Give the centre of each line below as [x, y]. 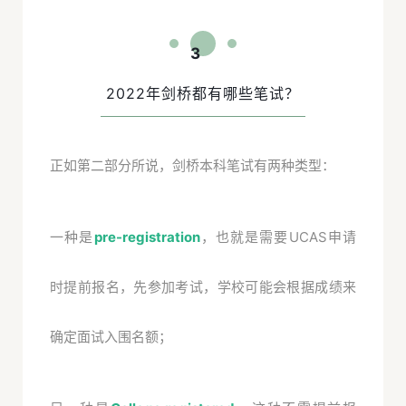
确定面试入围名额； [111, 336]
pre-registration [147, 237]
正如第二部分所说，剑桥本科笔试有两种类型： [193, 165]
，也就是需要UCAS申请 [278, 237]
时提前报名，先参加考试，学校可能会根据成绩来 [203, 286]
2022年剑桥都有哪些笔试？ [203, 93]
